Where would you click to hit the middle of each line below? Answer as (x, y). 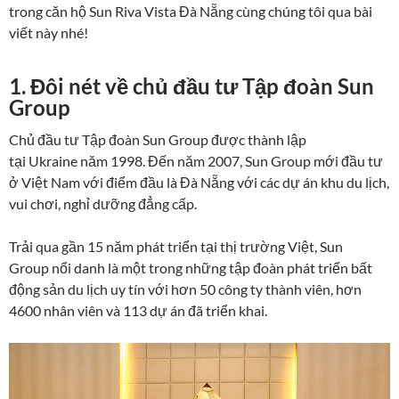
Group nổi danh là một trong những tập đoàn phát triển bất (191, 267)
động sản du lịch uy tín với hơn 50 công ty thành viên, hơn (185, 289)
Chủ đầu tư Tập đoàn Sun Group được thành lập (158, 139)
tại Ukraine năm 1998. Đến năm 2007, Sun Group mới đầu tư (196, 160)
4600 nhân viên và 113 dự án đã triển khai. (138, 310)
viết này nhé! (49, 32)
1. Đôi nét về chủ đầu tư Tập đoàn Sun (191, 85)
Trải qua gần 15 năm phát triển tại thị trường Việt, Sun (176, 246)
